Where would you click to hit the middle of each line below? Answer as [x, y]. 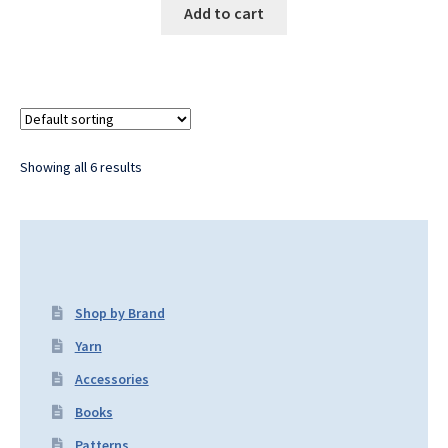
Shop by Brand [119, 312]
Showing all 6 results [81, 166]
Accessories [111, 378]
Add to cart [224, 12]
